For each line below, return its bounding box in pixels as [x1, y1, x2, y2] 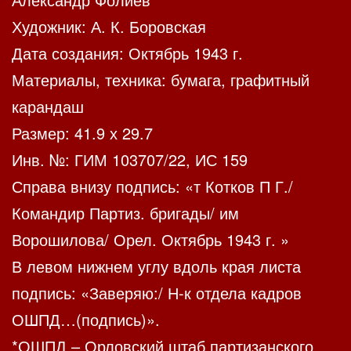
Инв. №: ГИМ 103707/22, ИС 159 [12, 148, 248, 172]
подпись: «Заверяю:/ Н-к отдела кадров [12, 281, 302, 305]
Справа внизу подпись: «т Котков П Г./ [12, 175, 293, 198]
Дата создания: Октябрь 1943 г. [12, 42, 243, 65]
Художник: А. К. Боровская [12, 15, 206, 38]
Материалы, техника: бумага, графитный [12, 68, 309, 92]
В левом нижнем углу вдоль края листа [12, 255, 301, 278]
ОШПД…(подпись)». [12, 308, 160, 331]
